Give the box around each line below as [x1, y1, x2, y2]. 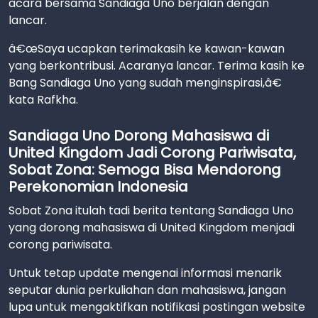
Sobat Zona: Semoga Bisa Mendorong [9, 159, 281, 180]
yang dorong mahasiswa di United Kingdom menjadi [9, 219, 295, 236]
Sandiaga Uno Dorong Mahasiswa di [9, 125, 269, 146]
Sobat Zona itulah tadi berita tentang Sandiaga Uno [9, 202, 294, 219]
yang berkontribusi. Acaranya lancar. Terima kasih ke [9, 57, 305, 74]
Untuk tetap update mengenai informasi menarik [9, 264, 282, 281]
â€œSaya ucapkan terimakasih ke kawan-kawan [9, 40, 285, 57]
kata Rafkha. [9, 91, 78, 108]
